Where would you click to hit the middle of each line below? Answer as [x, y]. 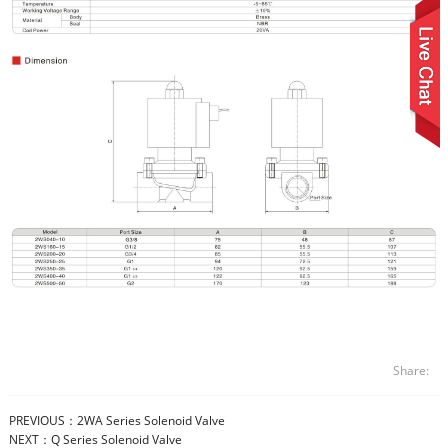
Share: [411, 371]
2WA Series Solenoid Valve [150, 421]
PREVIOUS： [42, 421]
